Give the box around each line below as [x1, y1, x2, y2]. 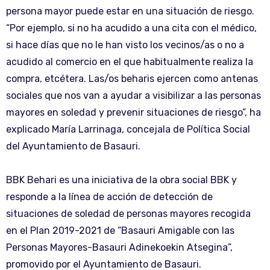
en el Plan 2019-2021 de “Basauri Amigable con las [6, 224, 234, 236]
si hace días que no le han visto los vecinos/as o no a [6, 39, 244, 51]
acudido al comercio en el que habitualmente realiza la [6, 55, 253, 67]
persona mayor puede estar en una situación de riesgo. [6, 5, 254, 17]
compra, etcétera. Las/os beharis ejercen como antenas [6, 72, 258, 84]
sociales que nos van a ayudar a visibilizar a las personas [6, 89, 261, 101]
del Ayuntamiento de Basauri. [6, 140, 140, 152]
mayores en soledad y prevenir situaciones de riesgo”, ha [6, 106, 261, 118]
